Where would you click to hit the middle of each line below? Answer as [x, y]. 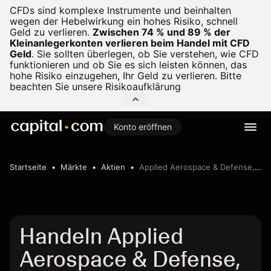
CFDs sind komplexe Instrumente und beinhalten [120, 10]
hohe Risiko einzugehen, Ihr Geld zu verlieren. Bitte [126, 76]
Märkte [74, 167]
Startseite [28, 167]
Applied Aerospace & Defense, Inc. [197, 167]
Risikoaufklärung [143, 87]
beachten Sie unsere [57, 87]
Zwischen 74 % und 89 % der [162, 32]
